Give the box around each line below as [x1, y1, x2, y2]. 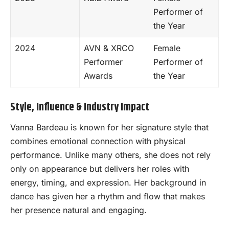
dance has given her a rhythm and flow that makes [10, 191, 205, 201]
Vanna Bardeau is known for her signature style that [10, 122, 209, 132]
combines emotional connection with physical [10, 135, 186, 146]
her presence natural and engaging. [10, 204, 147, 215]
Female [153, 43, 180, 54]
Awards [84, 71, 112, 81]
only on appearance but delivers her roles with [10, 163, 189, 174]
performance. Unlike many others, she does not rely [10, 149, 211, 160]
